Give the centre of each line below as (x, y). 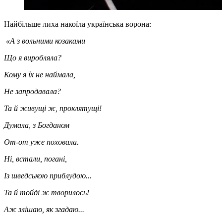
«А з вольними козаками (45, 41)
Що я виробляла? (33, 57)
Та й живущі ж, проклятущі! (53, 108)
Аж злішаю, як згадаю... (44, 209)
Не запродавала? (32, 91)
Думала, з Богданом (37, 125)
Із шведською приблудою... (48, 175)
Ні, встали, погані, (35, 159)
